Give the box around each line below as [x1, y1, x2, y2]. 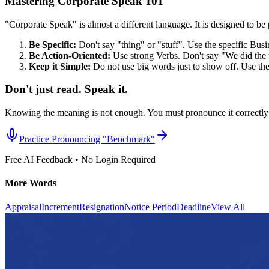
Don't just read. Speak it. [5, 83, 128, 96]
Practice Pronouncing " [19, 133, 107, 144]
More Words [5, 178, 56, 189]
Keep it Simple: [29, 61, 91, 71]
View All [211, 201, 245, 212]
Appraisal [5, 201, 41, 212]
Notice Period [124, 201, 177, 212]
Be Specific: [29, 39, 76, 50]
